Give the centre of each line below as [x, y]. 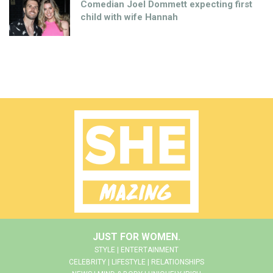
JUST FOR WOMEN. [136, 236]
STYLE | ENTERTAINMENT [136, 250]
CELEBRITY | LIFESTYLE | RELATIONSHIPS [136, 262]
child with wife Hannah [129, 17]
